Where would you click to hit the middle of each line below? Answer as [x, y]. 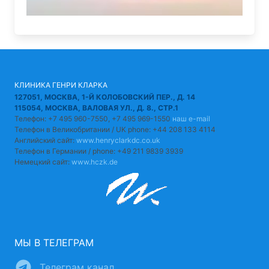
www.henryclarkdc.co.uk [118, 140]
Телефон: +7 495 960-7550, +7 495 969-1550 [93, 118]
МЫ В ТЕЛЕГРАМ [54, 242]
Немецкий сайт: [43, 162]
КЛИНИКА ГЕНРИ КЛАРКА [61, 85]
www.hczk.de [95, 162]
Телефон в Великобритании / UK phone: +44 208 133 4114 [115, 129]
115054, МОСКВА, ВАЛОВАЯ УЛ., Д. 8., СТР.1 [96, 107]
